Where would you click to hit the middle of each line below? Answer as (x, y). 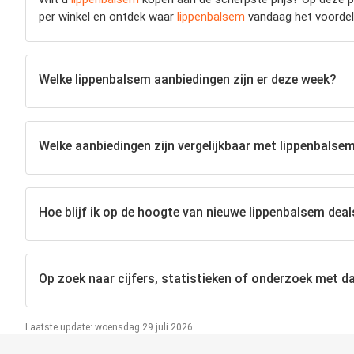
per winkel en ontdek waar (108, 16)
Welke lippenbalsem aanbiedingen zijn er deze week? (187, 80)
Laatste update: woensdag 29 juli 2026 (109, 327)
